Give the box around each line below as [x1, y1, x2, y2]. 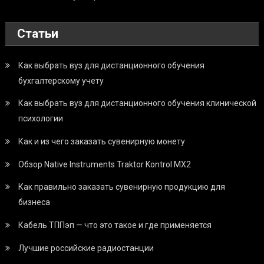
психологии [18, 113, 64, 123]
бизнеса [18, 197, 51, 207]
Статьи [17, 26, 59, 41]
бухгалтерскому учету [18, 75, 104, 85]
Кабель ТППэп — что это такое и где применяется [18, 220, 212, 230]
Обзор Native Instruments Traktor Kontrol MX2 [18, 159, 192, 169]
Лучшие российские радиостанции [18, 243, 154, 253]
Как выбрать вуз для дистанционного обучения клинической [18, 98, 257, 108]
